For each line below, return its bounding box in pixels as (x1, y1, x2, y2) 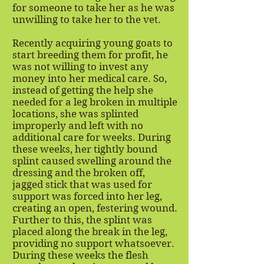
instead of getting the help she (12, 84, 153, 97)
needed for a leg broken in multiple (12, 96, 177, 108)
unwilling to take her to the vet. (12, 14, 161, 26)
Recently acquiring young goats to (12, 37, 173, 49)
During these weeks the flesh (12, 249, 148, 262)
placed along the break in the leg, (12, 226, 167, 238)
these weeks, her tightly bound (12, 143, 157, 156)
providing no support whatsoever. (12, 237, 174, 250)
